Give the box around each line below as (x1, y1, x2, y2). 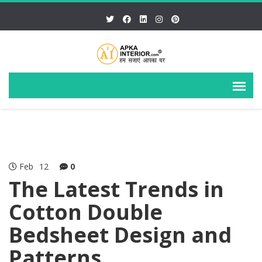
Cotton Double (9, 198, 163, 226)
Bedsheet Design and (9, 220, 232, 249)
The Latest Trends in (9, 175, 224, 204)
